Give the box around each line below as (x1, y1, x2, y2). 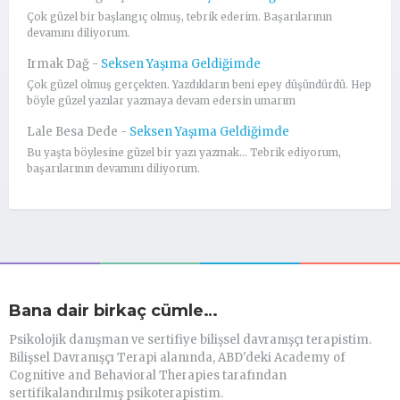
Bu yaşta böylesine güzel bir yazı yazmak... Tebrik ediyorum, (27, 146, 341, 159)
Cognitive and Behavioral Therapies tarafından (9, 367, 287, 383)
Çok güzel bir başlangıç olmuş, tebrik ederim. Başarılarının (27, 10, 332, 23)
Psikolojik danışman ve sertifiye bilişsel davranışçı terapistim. (9, 331, 371, 347)
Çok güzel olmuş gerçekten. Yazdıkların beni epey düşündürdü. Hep (27, 78, 371, 91)
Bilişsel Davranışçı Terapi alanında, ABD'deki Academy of (9, 349, 346, 365)
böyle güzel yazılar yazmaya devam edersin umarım (27, 94, 296, 107)
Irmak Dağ (27, 55, 89, 71)
